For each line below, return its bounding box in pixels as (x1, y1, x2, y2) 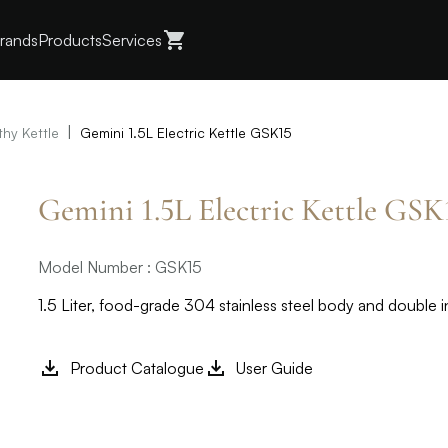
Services (102, 30, 162, 50)
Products (38, 30, 102, 50)
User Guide (236, 358, 313, 378)
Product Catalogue (70, 358, 204, 378)
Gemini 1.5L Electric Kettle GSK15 (80, 124, 292, 141)
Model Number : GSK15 (38, 257, 202, 277)
